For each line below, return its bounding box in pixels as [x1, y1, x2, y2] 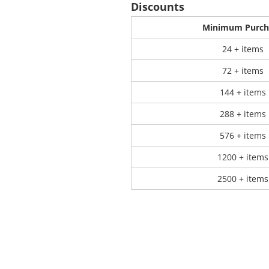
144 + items [219, 86, 266, 98]
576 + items [219, 130, 266, 142]
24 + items [222, 43, 264, 55]
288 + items [219, 108, 266, 120]
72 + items [222, 65, 264, 77]
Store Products [94, 25, 174, 40]
